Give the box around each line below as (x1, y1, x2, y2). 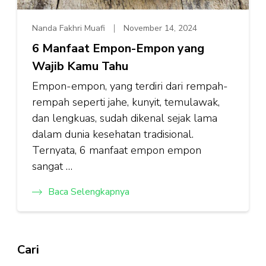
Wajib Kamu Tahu (32, 58, 128, 74)
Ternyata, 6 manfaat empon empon (32, 143, 201, 157)
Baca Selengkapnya (48, 185, 129, 198)
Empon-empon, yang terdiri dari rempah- (32, 79, 228, 93)
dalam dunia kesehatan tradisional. (32, 127, 194, 141)
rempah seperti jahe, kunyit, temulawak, (32, 95, 220, 109)
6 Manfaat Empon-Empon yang (32, 40, 204, 56)
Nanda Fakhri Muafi (32, 22, 105, 34)
